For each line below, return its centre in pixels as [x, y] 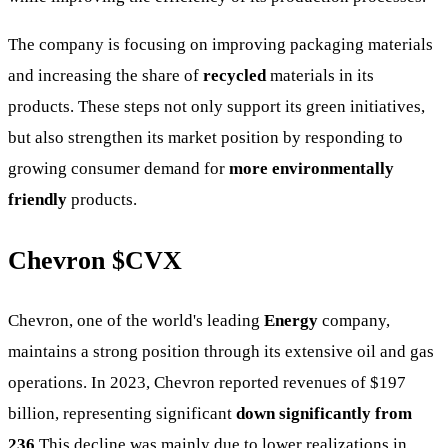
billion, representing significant [120, 413]
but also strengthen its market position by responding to [205, 138]
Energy [289, 320]
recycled [234, 76]
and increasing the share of [105, 76]
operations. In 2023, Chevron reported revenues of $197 [207, 382]
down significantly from [322, 413]
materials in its [320, 76]
